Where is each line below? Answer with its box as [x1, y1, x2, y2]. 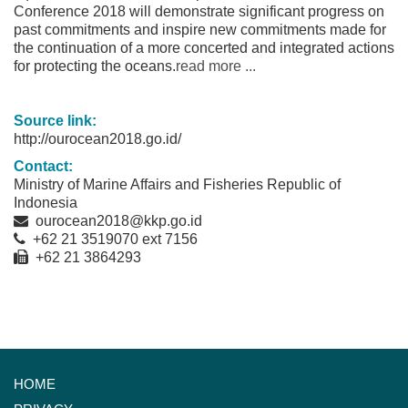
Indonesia [14, 194, 77, 210]
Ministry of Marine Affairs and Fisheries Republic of [14, 176, 341, 192]
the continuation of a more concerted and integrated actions [14, 39, 394, 56]
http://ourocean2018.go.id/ [14, 130, 181, 147]
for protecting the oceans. [14, 57, 176, 74]
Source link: [14, 112, 97, 128]
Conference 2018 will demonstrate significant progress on [14, 3, 384, 19]
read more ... [176, 57, 256, 74]
